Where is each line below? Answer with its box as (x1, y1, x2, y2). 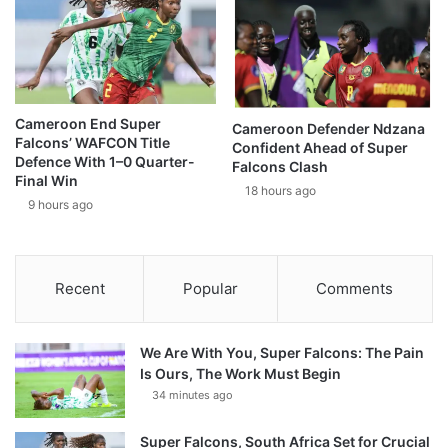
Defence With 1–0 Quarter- (15, 153, 195, 171)
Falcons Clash (232, 157, 328, 175)
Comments (316, 279, 394, 299)
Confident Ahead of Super (232, 138, 408, 156)
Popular (182, 279, 238, 299)
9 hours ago (28, 197, 93, 213)
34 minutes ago (152, 388, 233, 403)
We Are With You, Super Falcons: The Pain (140, 344, 424, 362)
